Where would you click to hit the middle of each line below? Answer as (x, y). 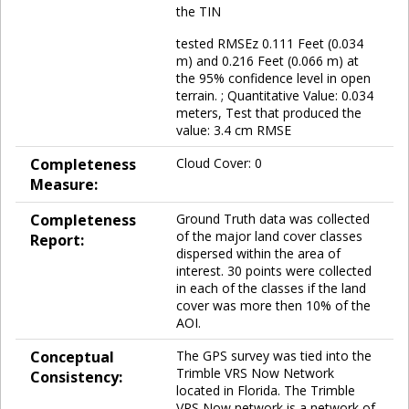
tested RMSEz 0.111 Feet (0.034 (270, 43)
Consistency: (76, 377)
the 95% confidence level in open (273, 78)
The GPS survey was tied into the (274, 355)
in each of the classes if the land (271, 288)
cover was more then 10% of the (273, 305)
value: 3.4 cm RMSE (234, 130)
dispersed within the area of (258, 253)
